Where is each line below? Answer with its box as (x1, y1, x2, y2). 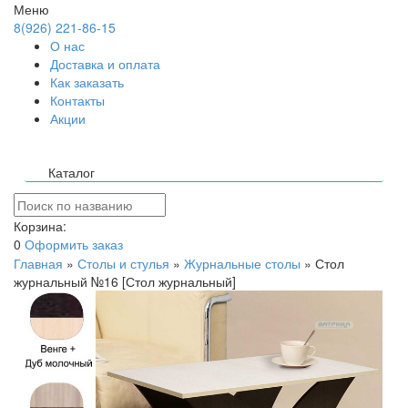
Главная (14, 254, 63, 272)
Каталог (48, 163, 95, 181)
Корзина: (14, 217, 66, 235)
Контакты (50, 91, 105, 109)
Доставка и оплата (50, 55, 160, 73)
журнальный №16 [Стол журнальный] (14, 272, 236, 291)
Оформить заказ (25, 235, 123, 253)
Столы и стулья (77, 254, 169, 272)
